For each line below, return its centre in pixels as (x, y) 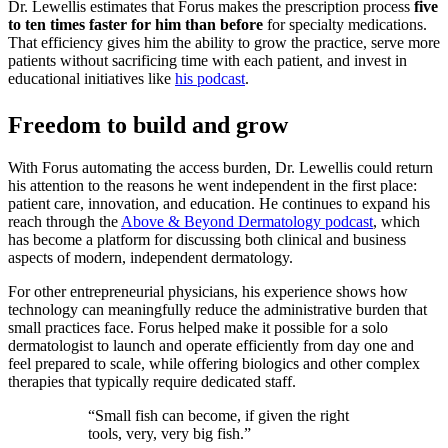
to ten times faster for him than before (135, 25)
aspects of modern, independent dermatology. (150, 258)
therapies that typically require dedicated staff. (152, 382)
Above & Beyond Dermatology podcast (247, 222)
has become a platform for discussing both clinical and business (207, 240)
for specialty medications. (345, 25)
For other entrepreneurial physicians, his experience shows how (208, 292)
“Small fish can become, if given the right (218, 416)
